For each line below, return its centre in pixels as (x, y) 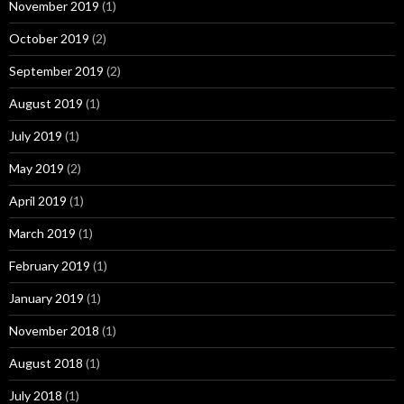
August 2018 (46, 363)
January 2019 (46, 298)
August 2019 (46, 103)
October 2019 (49, 38)
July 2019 (36, 135)
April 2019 (38, 200)
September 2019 (56, 70)
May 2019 (37, 168)
